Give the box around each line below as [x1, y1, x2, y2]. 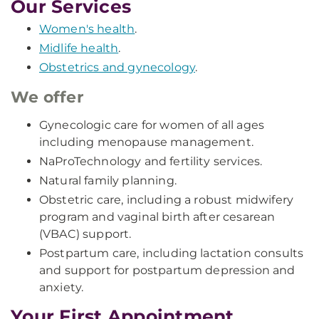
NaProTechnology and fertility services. [39, 155, 263, 168]
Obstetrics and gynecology [39, 61, 196, 74]
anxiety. [39, 281, 84, 294]
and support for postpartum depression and [39, 263, 296, 277]
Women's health [39, 22, 135, 36]
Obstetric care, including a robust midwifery [39, 193, 294, 206]
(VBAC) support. [39, 227, 132, 241]
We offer [11, 88, 83, 107]
